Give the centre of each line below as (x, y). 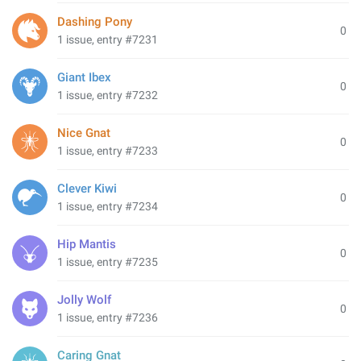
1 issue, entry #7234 (108, 206)
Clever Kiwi (87, 189)
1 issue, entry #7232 (108, 95)
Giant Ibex (84, 77)
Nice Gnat (84, 133)
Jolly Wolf (84, 300)
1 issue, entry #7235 (108, 262)
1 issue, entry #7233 (108, 151)
